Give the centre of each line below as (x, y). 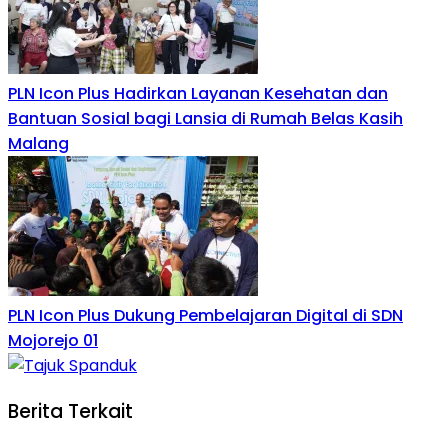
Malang (38, 144)
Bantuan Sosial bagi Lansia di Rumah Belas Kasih (205, 119)
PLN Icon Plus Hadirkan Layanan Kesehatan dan (198, 94)
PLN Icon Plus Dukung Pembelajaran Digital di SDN (205, 316)
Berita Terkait (70, 411)
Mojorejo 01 (53, 341)
